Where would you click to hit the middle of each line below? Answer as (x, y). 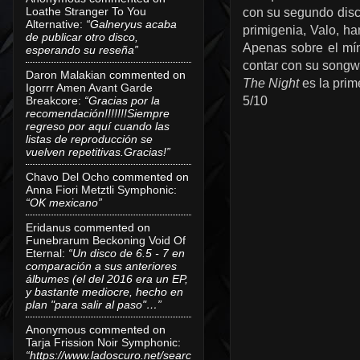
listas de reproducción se (89, 139)
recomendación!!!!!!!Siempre (98, 113)
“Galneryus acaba (131, 24)
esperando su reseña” (82, 49)
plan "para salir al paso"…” (94, 304)
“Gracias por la (122, 100)
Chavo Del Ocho (67, 176)
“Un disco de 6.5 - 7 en (127, 253)
